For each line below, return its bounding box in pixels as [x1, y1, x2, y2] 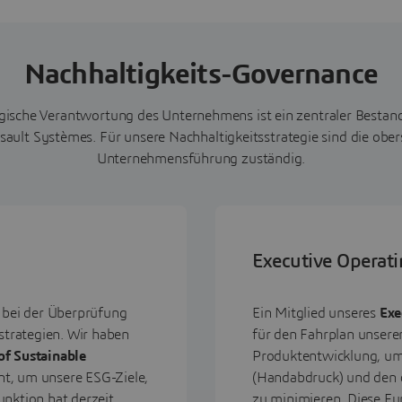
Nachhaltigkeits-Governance [23, 59, 379, 89]
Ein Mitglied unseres [252, 305, 380, 320]
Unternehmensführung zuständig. [96, 151, 306, 166]
